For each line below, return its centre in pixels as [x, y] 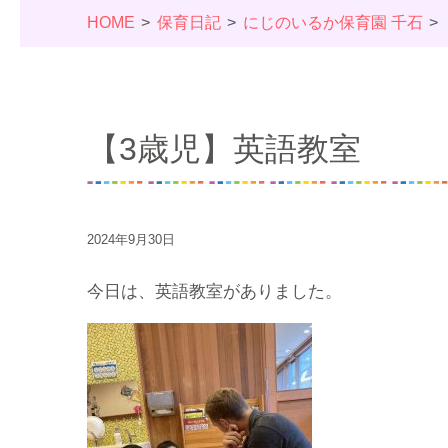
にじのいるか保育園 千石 [332, 22]
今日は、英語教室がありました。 [214, 291]
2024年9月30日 [131, 239]
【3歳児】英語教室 [224, 149]
